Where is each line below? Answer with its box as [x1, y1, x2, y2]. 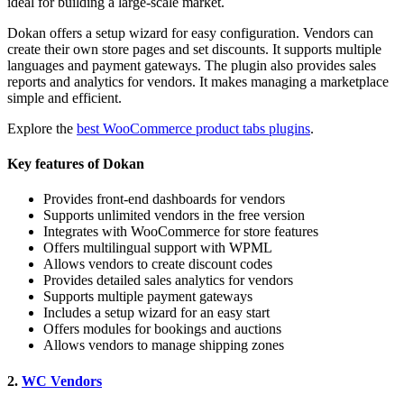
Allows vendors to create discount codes [43, 256, 272, 272]
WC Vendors [22, 372, 102, 389]
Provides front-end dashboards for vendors [43, 191, 285, 207]
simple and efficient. [7, 89, 122, 106]
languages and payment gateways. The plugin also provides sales [7, 57, 376, 73]
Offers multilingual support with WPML [43, 240, 272, 256]
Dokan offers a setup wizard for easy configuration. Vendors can [7, 24, 373, 41]
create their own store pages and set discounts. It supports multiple [7, 41, 381, 57]
